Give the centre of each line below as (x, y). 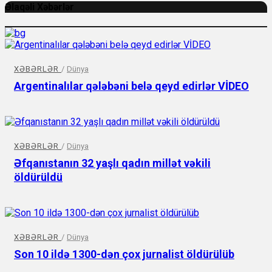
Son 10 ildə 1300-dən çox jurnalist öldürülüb (124, 254)
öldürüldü (38, 177)
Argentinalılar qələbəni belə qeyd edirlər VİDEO (131, 86)
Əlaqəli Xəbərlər (39, 7)
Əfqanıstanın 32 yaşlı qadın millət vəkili (112, 163)
